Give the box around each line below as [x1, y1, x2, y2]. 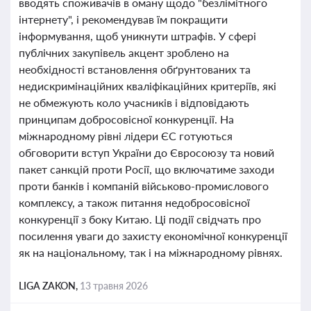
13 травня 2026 [80, 280, 148, 292]
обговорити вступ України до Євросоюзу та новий [19, 146, 274, 159]
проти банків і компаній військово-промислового [19, 179, 269, 192]
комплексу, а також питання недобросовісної [19, 196, 250, 209]
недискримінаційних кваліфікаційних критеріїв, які [19, 79, 276, 92]
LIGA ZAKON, [19, 280, 80, 292]
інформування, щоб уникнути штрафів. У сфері [19, 29, 256, 42]
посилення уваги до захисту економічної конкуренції [19, 229, 287, 242]
